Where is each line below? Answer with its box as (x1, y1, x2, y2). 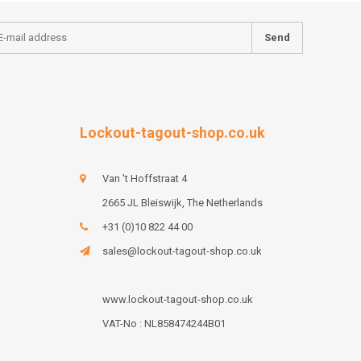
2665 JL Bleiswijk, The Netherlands (102, 196, 263, 209)
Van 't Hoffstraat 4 (102, 172, 187, 185)
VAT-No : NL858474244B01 (102, 317, 226, 330)
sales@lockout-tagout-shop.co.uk (102, 244, 262, 257)
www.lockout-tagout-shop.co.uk (102, 293, 253, 305)
